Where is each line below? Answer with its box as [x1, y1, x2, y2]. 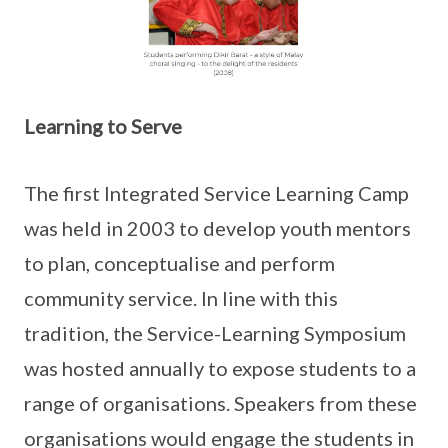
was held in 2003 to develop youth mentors [24, 215, 411, 240]
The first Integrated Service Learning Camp [24, 180, 409, 205]
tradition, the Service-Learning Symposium [24, 320, 406, 345]
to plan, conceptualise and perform [24, 250, 335, 275]
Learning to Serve [24, 113, 182, 138]
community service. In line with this [24, 285, 338, 310]
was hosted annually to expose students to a [24, 355, 416, 380]
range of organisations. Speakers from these [24, 390, 417, 415]
